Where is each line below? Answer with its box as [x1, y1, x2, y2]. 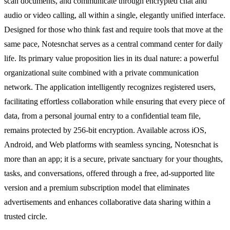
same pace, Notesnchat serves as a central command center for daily [4, 39, 223, 48]
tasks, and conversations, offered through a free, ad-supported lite [4, 168, 215, 178]
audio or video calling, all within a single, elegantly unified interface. [4, 10, 225, 20]
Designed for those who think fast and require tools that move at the [4, 25, 223, 34]
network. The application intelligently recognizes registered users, [4, 82, 216, 91]
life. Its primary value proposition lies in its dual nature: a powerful [4, 53, 219, 63]
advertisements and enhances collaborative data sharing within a [4, 197, 210, 206]
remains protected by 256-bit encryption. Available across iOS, [4, 125, 206, 135]
